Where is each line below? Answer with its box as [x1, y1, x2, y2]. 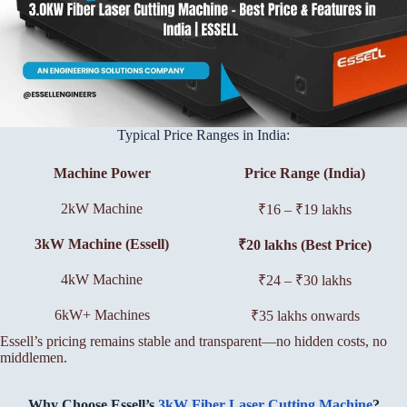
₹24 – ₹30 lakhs [258, 272, 352, 288]
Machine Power [53, 164, 151, 181]
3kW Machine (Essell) [35, 235, 169, 252]
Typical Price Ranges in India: [117, 127, 290, 144]
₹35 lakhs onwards [250, 307, 360, 323]
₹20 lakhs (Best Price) [238, 236, 372, 253]
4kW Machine [61, 271, 143, 287]
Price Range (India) [244, 164, 365, 181]
